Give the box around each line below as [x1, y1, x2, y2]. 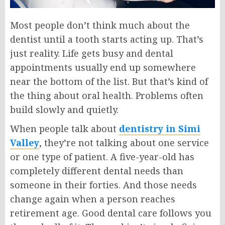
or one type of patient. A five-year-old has [10, 151, 194, 163]
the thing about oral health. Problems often [10, 89, 203, 101]
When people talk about [10, 123, 119, 135]
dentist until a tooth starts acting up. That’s [10, 33, 203, 45]
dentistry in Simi [119, 123, 200, 135]
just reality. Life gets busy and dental [10, 47, 173, 59]
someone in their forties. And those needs [10, 179, 197, 191]
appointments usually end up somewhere [10, 61, 196, 73]
